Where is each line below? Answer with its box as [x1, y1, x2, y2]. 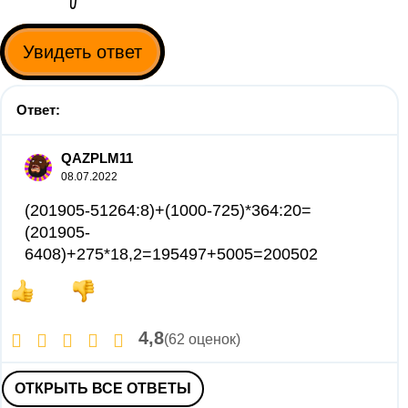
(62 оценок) [164, 331, 240, 347]
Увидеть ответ [23, 42, 142, 62]
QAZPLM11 [61, 150, 133, 166]
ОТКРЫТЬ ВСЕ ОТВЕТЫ [15, 381, 191, 396]
